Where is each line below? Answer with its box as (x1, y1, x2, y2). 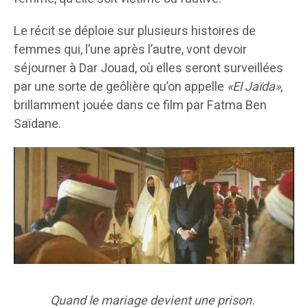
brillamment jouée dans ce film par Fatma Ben (14, 96, 267, 115)
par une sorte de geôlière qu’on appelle (14, 77, 227, 96)
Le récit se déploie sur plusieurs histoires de (14, 21, 256, 41)
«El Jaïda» (227, 77, 280, 96)
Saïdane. (14, 114, 61, 133)
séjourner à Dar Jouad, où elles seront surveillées (14, 58, 283, 78)
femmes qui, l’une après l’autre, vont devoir (14, 40, 247, 59)
